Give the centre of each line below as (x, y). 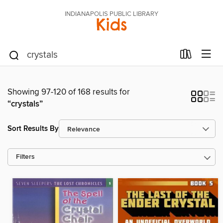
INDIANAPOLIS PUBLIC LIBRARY (111, 14)
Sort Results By (33, 128)
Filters (25, 157)
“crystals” (25, 104)
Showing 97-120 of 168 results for (69, 92)
